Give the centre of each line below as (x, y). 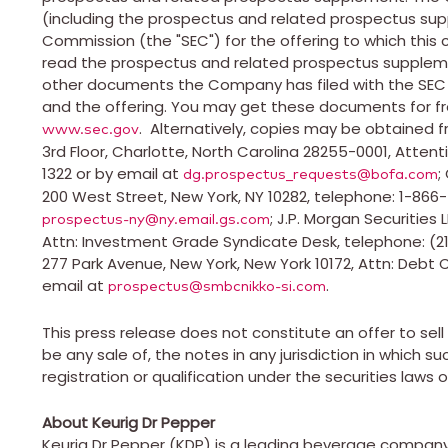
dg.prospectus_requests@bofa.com (310, 174)
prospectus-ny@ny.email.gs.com (156, 219)
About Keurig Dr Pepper (128, 422)
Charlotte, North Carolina (205, 151)
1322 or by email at (112, 173)
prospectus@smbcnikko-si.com (217, 286)
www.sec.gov (90, 129)
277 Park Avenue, (106, 263)
